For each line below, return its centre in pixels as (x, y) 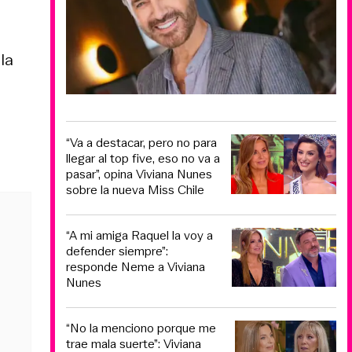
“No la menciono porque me (141, 328)
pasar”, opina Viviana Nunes (139, 174)
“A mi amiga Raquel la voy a (139, 236)
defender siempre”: (117, 251)
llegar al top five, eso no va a (143, 158)
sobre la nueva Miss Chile (135, 189)
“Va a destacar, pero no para (141, 142)
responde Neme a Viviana (136, 267)
